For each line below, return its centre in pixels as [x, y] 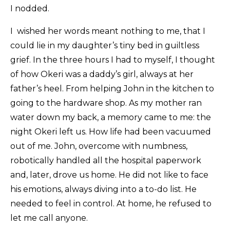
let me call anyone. [49, 218]
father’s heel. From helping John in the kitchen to [112, 89]
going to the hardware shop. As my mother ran [106, 103]
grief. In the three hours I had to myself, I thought [113, 60]
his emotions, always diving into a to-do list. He [103, 189]
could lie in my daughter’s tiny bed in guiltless [105, 46]
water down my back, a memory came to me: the [111, 118]
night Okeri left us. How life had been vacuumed [111, 132]
